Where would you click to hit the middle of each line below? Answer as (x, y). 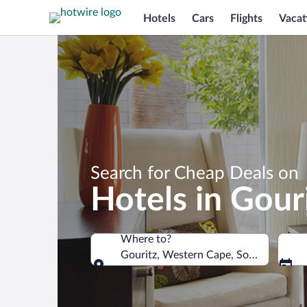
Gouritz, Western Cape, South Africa (209, 255)
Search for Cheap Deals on (195, 173)
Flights (246, 18)
